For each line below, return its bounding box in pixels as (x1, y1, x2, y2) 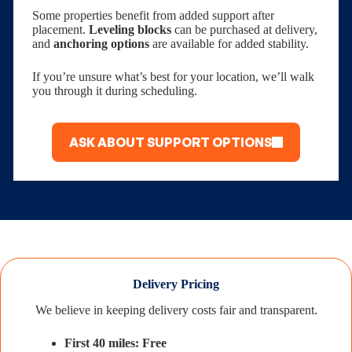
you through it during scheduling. (32, 83, 197, 97)
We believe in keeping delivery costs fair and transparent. (35, 302, 317, 317)
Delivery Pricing (133, 277, 219, 291)
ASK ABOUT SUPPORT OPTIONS (69, 134, 272, 150)
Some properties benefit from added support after (32, 8, 274, 22)
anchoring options (53, 36, 149, 50)
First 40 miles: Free (64, 335, 167, 350)
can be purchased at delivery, (171, 22, 317, 36)
